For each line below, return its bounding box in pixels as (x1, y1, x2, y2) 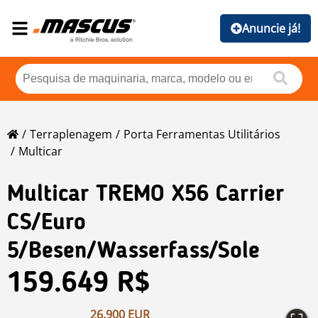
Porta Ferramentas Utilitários (124, 126, 280, 143)
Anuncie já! (242, 21, 300, 36)
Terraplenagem (30, 126, 112, 143)
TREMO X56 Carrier (96, 184, 284, 207)
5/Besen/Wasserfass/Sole (7, 241, 260, 264)
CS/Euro (7, 212, 86, 236)
